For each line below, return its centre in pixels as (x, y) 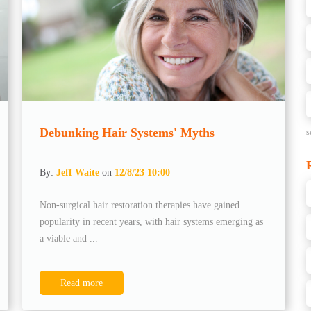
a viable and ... (69, 238)
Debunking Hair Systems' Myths (127, 132)
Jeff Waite (78, 172)
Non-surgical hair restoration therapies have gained (140, 205)
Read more (82, 283)
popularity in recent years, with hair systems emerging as (152, 221)
